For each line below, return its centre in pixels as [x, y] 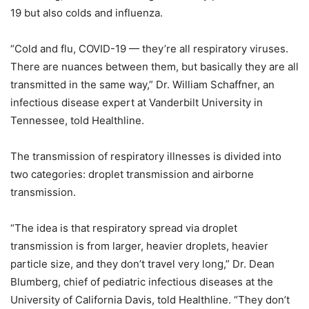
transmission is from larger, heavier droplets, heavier [139, 246]
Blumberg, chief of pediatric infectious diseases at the [142, 282]
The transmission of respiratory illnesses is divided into [146, 157]
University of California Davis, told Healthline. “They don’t [150, 300]
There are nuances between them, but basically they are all [154, 67]
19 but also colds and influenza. [87, 13]
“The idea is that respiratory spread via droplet [124, 228]
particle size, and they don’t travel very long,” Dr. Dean [142, 264]
